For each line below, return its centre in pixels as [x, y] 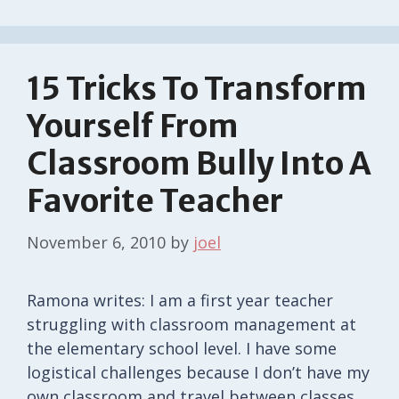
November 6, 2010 [96, 242]
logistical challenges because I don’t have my [198, 372]
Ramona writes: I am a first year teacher [180, 300]
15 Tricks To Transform [197, 89]
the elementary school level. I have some [182, 348]
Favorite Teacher [155, 201]
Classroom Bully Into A [199, 163]
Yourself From [133, 126]
